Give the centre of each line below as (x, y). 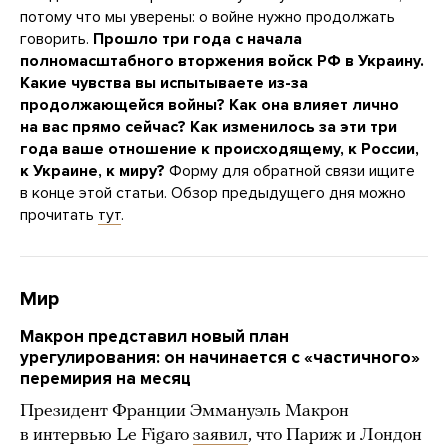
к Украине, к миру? (94, 171)
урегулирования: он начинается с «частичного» (220, 358)
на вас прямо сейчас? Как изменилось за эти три (208, 127)
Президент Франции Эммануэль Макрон (184, 412)
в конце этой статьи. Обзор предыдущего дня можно (213, 193)
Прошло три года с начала (197, 39)
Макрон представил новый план (154, 337)
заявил (220, 436)
